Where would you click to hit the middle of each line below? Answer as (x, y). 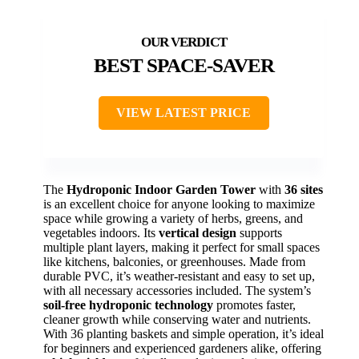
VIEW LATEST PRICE (184, 112)
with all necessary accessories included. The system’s (177, 290)
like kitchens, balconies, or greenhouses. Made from (174, 261)
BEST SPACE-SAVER (184, 65)
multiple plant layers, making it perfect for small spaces (182, 247)
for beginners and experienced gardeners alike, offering (182, 348)
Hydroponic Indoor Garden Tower (161, 189)
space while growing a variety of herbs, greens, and (173, 218)
